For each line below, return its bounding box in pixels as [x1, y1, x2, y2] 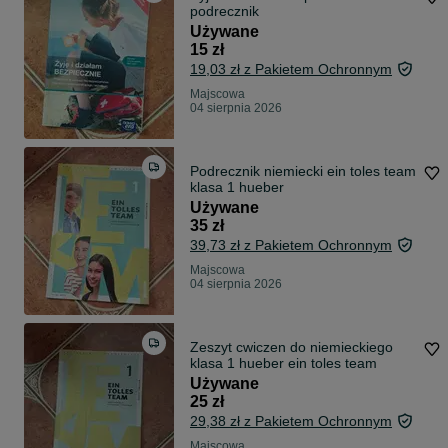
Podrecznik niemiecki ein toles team [190, 163, 416, 180]
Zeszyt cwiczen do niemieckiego [190, 339, 393, 356]
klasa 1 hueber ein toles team [190, 355, 377, 372]
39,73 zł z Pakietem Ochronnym [190, 237, 392, 254]
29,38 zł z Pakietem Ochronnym [190, 413, 392, 430]
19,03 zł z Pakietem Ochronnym [190, 61, 392, 78]
